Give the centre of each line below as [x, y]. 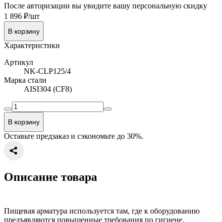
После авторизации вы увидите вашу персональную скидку [106, 5]
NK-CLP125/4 [47, 71]
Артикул [19, 62]
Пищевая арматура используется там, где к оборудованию [102, 211]
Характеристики [32, 45]
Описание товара [51, 177]
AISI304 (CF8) [48, 89]
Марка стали [25, 80]
